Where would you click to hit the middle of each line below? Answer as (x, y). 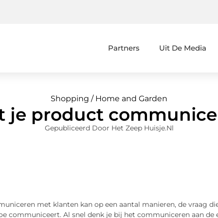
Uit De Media (183, 48)
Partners (124, 48)
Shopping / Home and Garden (109, 99)
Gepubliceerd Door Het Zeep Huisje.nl (109, 128)
